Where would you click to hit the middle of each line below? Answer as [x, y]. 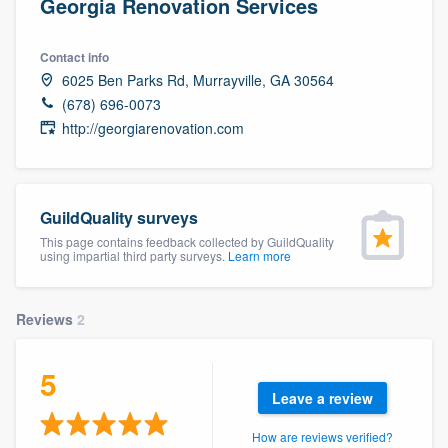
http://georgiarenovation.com [153, 127]
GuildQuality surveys [119, 217]
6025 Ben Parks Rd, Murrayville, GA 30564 [198, 79]
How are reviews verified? [322, 436]
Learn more [259, 255]
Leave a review [322, 397]
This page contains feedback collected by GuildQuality [187, 241]
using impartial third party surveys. [134, 255]
